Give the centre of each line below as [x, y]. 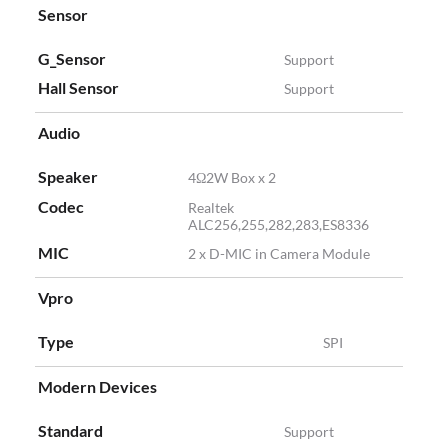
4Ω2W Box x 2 [232, 178]
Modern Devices [97, 387]
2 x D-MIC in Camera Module [279, 254]
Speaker [68, 177]
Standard [70, 431]
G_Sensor [72, 59]
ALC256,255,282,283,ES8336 [278, 225]
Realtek [211, 208]
